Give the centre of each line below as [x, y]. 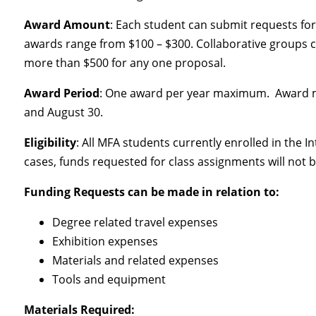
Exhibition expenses [105, 241]
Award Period [62, 93]
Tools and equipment [109, 279]
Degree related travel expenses [135, 222]
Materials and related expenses [136, 260]
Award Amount [67, 24]
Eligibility [50, 142]
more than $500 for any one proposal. [125, 62]
